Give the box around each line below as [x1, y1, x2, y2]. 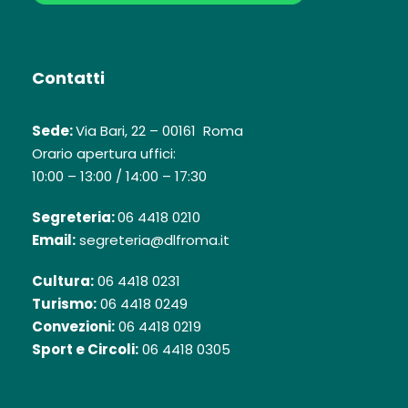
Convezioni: [32, 317, 115, 337]
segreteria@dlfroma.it [76, 230, 229, 250]
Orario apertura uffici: [32, 144, 176, 164]
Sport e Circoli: [32, 340, 138, 360]
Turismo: [32, 294, 97, 314]
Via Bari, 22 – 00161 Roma [76, 121, 243, 141]
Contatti [32, 66, 105, 90]
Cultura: [32, 271, 94, 291]
